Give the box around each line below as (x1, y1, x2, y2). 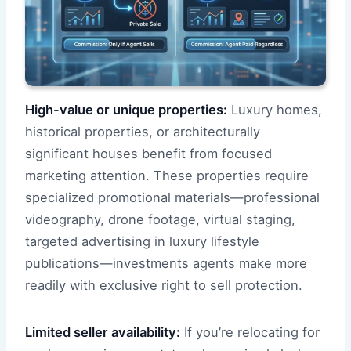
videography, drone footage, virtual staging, (25, 212, 295, 228)
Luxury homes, (227, 102, 322, 118)
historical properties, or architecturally (25, 124, 260, 140)
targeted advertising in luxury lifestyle (25, 233, 259, 250)
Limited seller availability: (25, 324, 180, 341)
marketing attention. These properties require (25, 168, 309, 184)
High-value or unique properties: (25, 102, 227, 118)
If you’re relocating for (180, 324, 320, 341)
